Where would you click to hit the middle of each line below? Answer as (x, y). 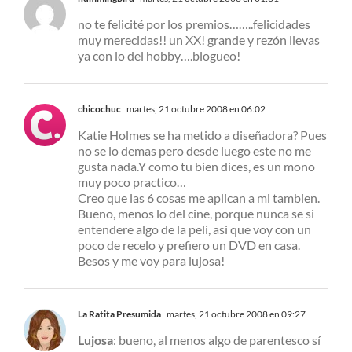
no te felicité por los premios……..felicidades (194, 24)
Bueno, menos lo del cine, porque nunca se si (196, 214)
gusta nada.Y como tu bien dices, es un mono (196, 167)
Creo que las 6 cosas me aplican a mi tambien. (199, 198)
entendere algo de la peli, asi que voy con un (194, 229)
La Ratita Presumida (119, 314)
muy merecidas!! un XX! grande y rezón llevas (199, 40)
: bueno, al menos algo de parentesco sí (217, 340)
